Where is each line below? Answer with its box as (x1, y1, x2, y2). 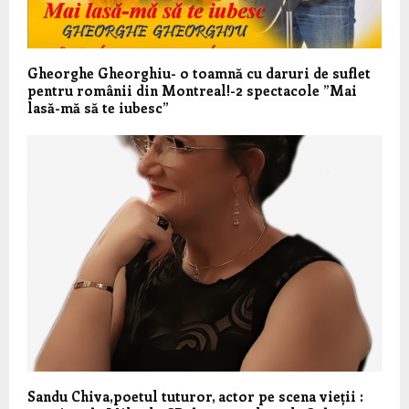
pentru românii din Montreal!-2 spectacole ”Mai (27, 80, 357, 100)
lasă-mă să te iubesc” (27, 98, 169, 117)
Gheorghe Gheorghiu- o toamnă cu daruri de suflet (27, 63, 371, 82)
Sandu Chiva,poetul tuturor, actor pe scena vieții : (27, 386, 363, 405)
